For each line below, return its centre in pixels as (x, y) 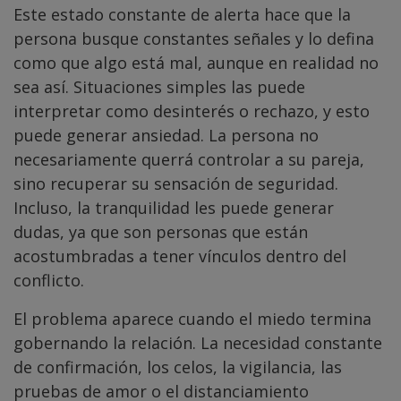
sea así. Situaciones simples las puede (159, 86)
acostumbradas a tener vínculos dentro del (180, 256)
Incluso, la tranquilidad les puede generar (174, 207)
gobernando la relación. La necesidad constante (198, 342)
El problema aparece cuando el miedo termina (192, 318)
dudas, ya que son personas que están (161, 231)
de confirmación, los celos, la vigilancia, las (178, 367)
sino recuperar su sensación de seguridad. (176, 183)
